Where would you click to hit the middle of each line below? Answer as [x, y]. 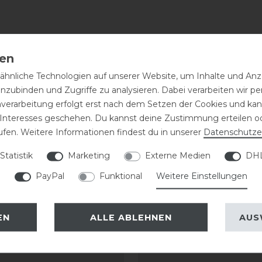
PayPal [50, 176]
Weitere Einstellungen [202, 176]
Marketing [89, 155]
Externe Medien [178, 155]
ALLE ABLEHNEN [131, 217]
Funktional [121, 176]
